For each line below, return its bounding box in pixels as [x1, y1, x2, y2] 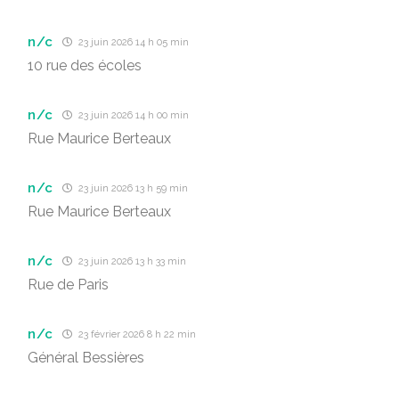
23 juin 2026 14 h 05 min [76, 37, 190, 48]
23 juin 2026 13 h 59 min [76, 183, 189, 194]
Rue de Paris [28, 276, 109, 293]
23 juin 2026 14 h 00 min [76, 110, 190, 121]
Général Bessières [28, 349, 144, 366]
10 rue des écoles [28, 57, 142, 74]
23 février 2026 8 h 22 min [76, 329, 197, 340]
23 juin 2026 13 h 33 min [76, 256, 187, 267]
